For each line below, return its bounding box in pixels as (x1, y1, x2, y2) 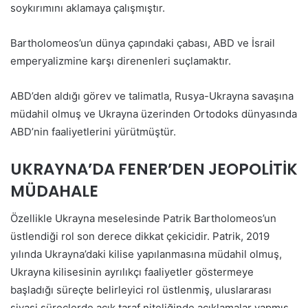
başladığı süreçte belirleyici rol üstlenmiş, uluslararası (10, 283, 272, 297)
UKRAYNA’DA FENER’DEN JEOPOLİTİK (10, 157, 298, 180)
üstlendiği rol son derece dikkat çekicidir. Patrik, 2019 (10, 230, 269, 243)
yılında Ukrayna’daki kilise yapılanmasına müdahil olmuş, (10, 247, 282, 261)
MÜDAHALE (10, 179, 98, 202)
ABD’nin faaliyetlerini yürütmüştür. (10, 124, 176, 138)
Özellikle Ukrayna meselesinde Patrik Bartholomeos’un (10, 212, 276, 225)
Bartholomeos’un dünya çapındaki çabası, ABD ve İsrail (10, 36, 275, 49)
